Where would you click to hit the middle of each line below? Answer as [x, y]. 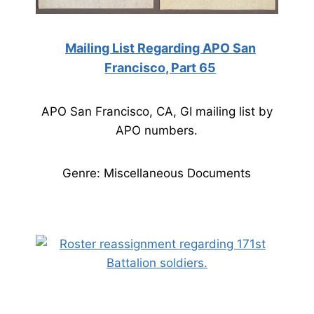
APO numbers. [157, 130]
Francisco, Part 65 [161, 68]
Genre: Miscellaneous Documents [157, 173]
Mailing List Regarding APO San [160, 48]
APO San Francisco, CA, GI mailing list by [157, 111]
